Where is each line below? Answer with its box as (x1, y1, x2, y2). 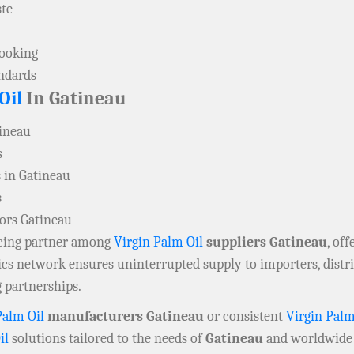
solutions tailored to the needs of (9, 330, 205, 348)
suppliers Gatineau (203, 234, 327, 251)
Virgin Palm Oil (114, 234, 203, 251)
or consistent (204, 308, 286, 326)
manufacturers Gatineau (44, 308, 204, 326)
